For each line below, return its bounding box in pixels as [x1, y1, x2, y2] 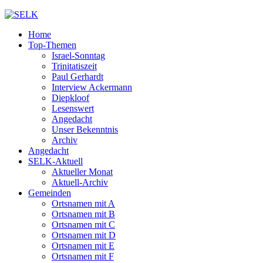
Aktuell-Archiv [52, 177, 108, 187]
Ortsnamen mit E [52, 241, 114, 251]
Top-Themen [28, 40, 76, 50]
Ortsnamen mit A [52, 198, 115, 208]
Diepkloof [52, 93, 89, 103]
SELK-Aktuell [28, 156, 83, 166]
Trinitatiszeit [52, 61, 97, 71]
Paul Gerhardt [52, 72, 103, 82]
